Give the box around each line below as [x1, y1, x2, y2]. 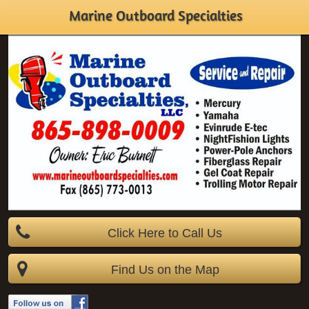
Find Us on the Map [110, 263, 219, 277]
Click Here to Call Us [108, 226, 222, 241]
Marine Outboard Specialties [68, 7, 243, 24]
